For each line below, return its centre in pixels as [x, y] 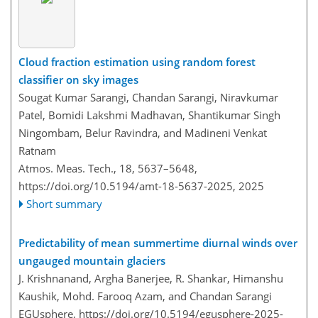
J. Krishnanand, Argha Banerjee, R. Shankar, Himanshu [151, 279]
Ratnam [37, 151]
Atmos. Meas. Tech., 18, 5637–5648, [108, 169]
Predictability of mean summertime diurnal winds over [158, 243]
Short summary [65, 204]
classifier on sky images [78, 80]
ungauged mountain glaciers [92, 261]
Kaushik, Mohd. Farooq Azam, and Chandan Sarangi [145, 296]
